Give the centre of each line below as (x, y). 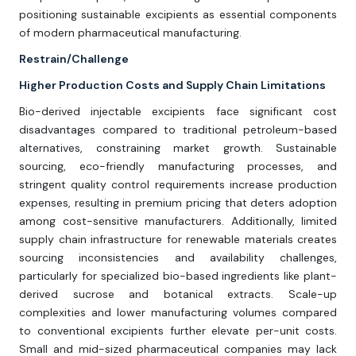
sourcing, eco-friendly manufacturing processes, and (178, 166)
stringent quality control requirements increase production (178, 185)
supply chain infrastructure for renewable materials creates (178, 240)
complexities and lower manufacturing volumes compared (178, 313)
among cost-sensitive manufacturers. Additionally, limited (178, 221)
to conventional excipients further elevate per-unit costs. (178, 331)
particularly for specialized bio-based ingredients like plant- (178, 276)
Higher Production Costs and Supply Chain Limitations (172, 85)
